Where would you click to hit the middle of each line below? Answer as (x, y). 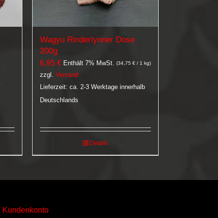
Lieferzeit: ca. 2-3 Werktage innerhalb (92, 87)
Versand (67, 75)
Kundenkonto (25, 210)
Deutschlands (59, 100)
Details (99, 143)
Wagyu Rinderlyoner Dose (87, 40)
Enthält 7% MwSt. (89, 63)
